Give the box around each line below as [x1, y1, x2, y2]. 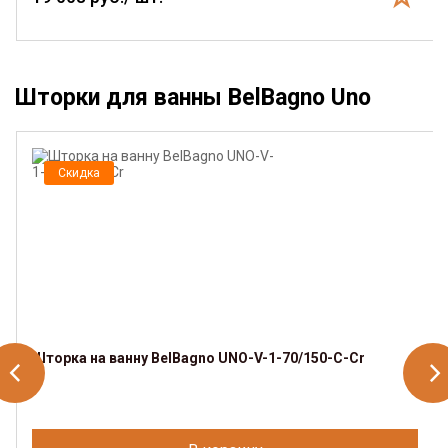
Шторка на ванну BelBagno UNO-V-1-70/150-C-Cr [32, 349, 365, 366]
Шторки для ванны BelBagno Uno [15, 83, 371, 111]
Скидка [58, 165, 100, 180]
